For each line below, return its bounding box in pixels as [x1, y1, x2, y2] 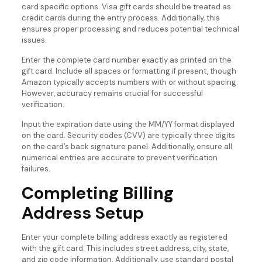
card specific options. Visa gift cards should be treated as [21, 2, 231, 12]
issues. [21, 35, 47, 46]
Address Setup [21, 202, 144, 225]
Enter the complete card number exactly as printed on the [21, 55, 232, 65]
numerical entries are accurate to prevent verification [21, 153, 218, 163]
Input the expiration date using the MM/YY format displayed [21, 119, 235, 130]
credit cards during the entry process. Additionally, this [21, 13, 220, 23]
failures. [21, 164, 50, 174]
